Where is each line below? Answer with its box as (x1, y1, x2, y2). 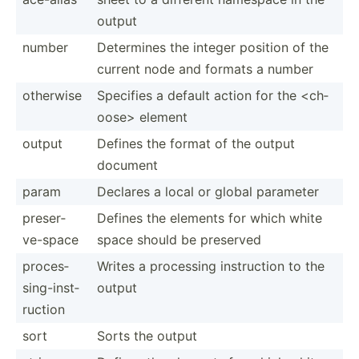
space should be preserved (97, 231, 261, 248)
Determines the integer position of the (97, 38, 329, 55)
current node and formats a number (97, 60, 313, 77)
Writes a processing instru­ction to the (97, 257, 325, 274)
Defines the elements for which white (97, 209, 322, 226)
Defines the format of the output (97, 135, 295, 151)
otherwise (22, 87, 82, 103)
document (97, 156, 158, 173)
